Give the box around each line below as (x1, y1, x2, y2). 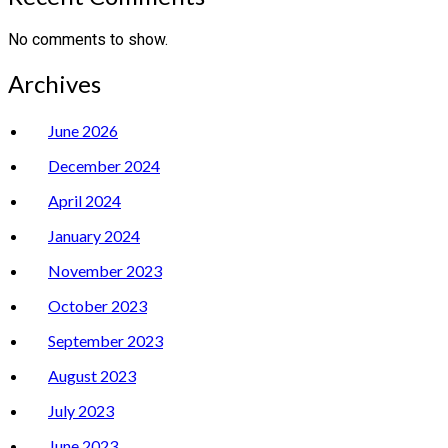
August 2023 (48, 366, 136, 386)
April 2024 (48, 191, 121, 211)
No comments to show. (8, 30, 168, 50)
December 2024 (48, 156, 160, 176)
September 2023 (48, 331, 163, 351)
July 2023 (48, 401, 114, 421)
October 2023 (48, 296, 147, 316)
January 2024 (48, 226, 140, 246)
